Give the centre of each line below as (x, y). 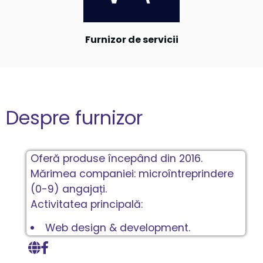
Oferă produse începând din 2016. (117, 158)
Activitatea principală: (87, 204)
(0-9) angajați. (69, 189)
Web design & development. (118, 227)
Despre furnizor (74, 117)
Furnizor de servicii (131, 40)
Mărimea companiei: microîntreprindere (132, 173)
